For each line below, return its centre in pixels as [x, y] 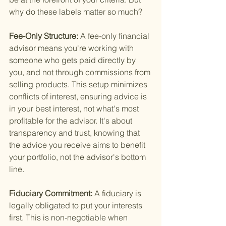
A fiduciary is [119, 193]
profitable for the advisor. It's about [72, 121]
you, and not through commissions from [81, 72]
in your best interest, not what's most [75, 109]
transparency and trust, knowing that [75, 133]
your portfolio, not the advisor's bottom [78, 157]
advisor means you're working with [72, 48]
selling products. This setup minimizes [79, 84]
